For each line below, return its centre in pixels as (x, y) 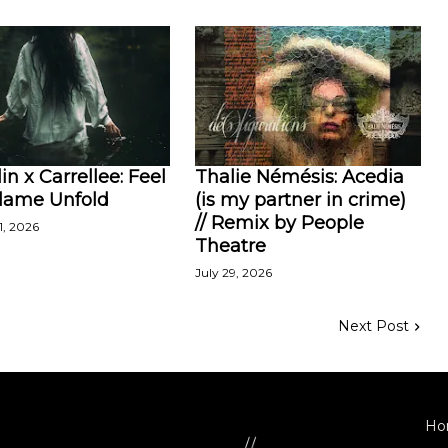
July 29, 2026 (233, 272)
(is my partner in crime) (300, 200)
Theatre (230, 246)
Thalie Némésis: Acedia (299, 177)
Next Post (373, 326)
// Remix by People (279, 223)
